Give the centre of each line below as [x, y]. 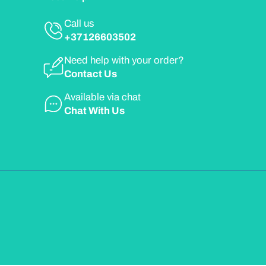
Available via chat [102, 97]
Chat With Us [94, 111]
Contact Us [91, 74]
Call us [79, 24]
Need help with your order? [124, 61]
